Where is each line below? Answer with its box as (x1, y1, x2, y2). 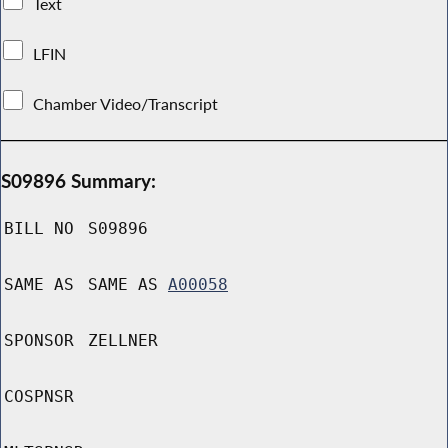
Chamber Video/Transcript (29, 93, 223, 114)
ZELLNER (88, 331, 158, 351)
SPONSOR (4, 331, 74, 351)
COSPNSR (4, 387, 74, 407)
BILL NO (4, 219, 74, 239)
